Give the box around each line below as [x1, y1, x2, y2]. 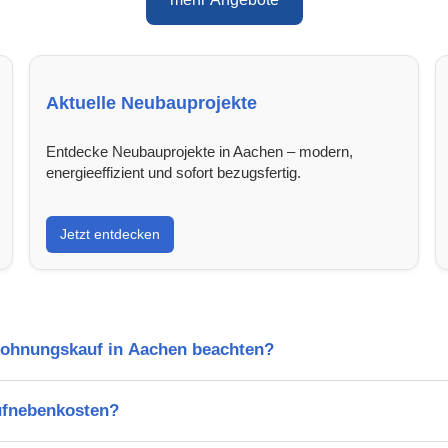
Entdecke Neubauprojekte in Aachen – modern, [46, 142, 354, 160]
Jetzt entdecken [60, 225, 161, 242]
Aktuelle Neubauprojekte [46, 92, 258, 113]
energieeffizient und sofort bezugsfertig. [46, 163, 302, 181]
